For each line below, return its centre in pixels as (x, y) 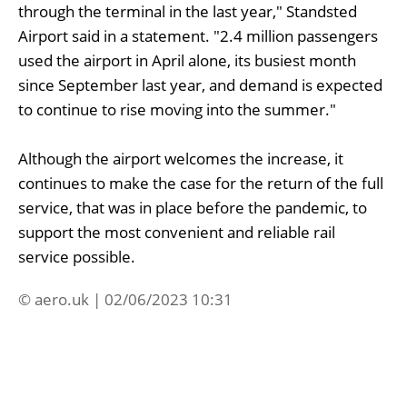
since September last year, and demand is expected (200, 84)
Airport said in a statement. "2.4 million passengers (198, 35)
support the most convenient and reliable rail (177, 232)
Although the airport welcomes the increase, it (181, 158)
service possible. (77, 256)
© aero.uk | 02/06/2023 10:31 (125, 299)
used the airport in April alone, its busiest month (187, 60)
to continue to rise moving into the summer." (177, 109)
